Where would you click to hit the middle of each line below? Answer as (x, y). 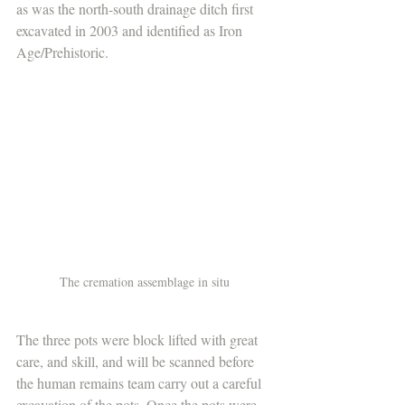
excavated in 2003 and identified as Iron (131, 31)
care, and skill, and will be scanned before (137, 361)
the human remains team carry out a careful (141, 382)
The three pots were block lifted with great (139, 339)
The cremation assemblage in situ (145, 281)
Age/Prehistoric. (62, 52)
